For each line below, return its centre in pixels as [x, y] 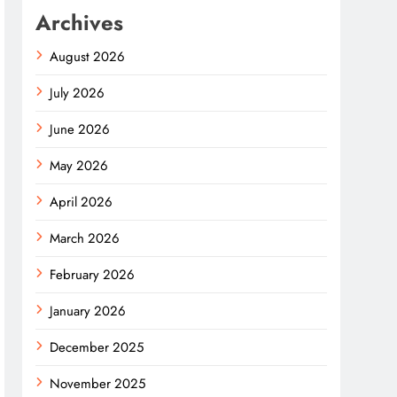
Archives [80, 22]
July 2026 [78, 93]
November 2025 [98, 383]
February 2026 [93, 274]
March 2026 [85, 238]
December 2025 [97, 347]
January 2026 [88, 311]
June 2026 [80, 129]
